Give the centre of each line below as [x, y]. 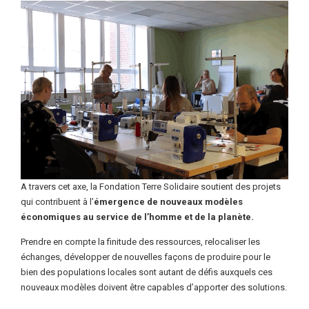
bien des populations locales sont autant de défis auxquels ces [147, 272]
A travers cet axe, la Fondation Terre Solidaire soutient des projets [151, 186]
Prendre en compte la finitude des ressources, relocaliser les [140, 242]
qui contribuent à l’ [57, 201]
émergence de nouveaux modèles [168, 201]
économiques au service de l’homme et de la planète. [137, 217]
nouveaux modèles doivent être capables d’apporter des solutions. [154, 288]
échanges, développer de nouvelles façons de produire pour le [146, 257]
